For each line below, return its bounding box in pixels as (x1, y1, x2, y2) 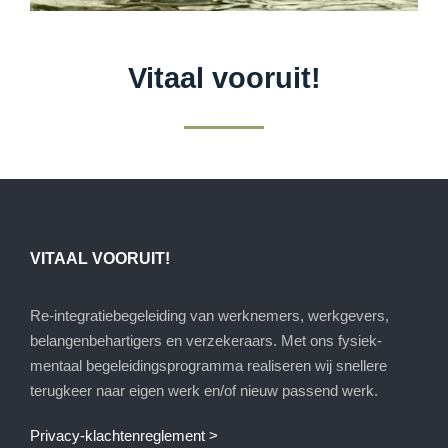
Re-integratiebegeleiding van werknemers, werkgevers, (30, 307, 389, 325)
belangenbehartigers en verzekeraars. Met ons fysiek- (30, 332, 382, 350)
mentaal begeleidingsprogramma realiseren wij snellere (30, 357, 387, 375)
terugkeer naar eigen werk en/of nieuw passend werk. (30, 382, 378, 400)
